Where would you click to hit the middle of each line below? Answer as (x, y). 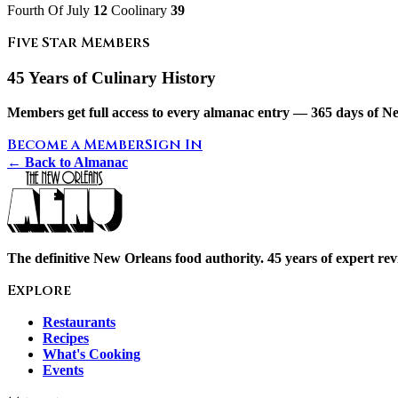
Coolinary (139, 10)
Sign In (174, 145)
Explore (39, 291)
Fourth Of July (50, 10)
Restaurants (79, 322)
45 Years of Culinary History (111, 78)
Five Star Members (79, 42)
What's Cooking (92, 354)
